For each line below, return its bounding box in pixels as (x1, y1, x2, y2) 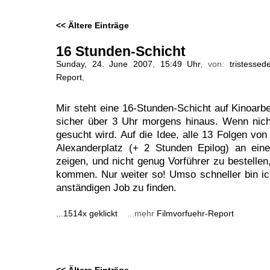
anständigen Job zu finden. (56, 181, 177, 193)
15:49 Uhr (160, 60, 201, 69)
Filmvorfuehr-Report (157, 209, 234, 218)
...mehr (125, 209, 157, 218)
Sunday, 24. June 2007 (56, 60, 152, 69)
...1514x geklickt (56, 209, 125, 218)
